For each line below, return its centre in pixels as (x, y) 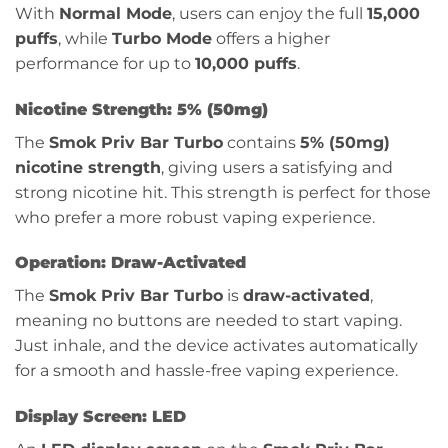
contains (261, 142)
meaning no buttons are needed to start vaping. (208, 321)
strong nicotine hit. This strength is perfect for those (223, 192)
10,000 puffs (246, 63)
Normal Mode (115, 13)
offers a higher (271, 38)
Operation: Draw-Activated (130, 263)
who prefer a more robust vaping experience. (195, 217)
